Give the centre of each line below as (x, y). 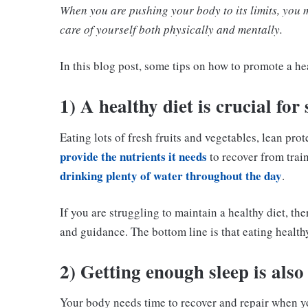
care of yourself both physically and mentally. (171, 30)
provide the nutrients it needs (133, 156)
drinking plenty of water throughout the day (171, 175)
